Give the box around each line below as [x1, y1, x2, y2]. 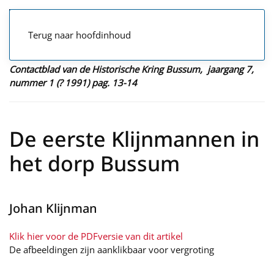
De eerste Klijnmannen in [9, 125, 259, 153]
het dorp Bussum [9, 149, 180, 177]
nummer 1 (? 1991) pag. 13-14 [9, 76, 137, 89]
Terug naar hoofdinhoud [28, 29, 131, 41]
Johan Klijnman [9, 200, 97, 217]
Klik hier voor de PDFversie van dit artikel [9, 230, 183, 242]
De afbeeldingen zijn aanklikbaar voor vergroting [9, 243, 217, 256]
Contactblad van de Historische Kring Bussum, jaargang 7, [9, 63, 254, 75]
